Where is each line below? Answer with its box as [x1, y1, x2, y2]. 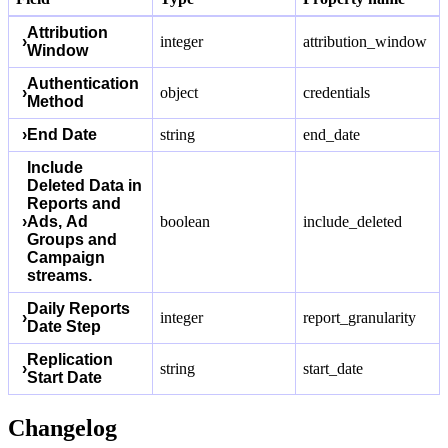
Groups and [27, 231, 117, 249]
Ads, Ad [27, 213, 88, 231]
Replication [27, 351, 113, 369]
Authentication [27, 75, 139, 93]
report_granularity [303, 309, 417, 327]
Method [27, 93, 84, 111]
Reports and [27, 195, 121, 213]
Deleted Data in [27, 177, 142, 195]
